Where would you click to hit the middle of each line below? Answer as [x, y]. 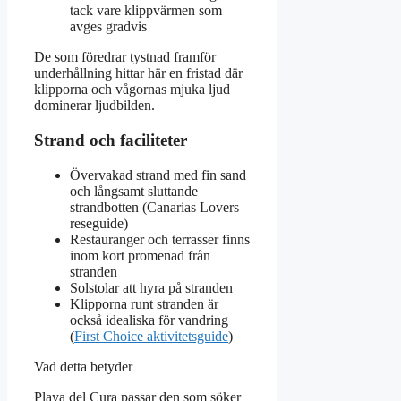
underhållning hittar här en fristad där [138, 73]
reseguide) [99, 223]
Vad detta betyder [83, 366]
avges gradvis [108, 27]
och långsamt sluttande [134, 191]
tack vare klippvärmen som [146, 11]
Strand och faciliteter [111, 140]
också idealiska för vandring [149, 320]
